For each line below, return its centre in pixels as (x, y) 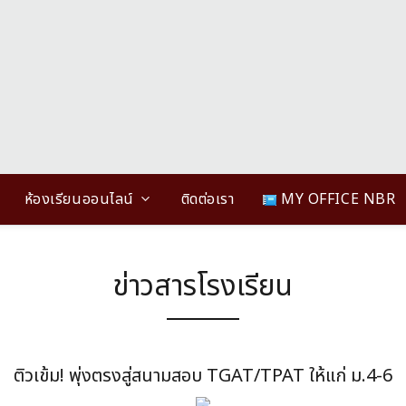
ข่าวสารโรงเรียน (203, 286)
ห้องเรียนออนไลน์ (79, 199)
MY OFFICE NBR (336, 199)
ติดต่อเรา (208, 199)
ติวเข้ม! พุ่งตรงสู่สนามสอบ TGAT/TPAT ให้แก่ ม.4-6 (203, 376)
